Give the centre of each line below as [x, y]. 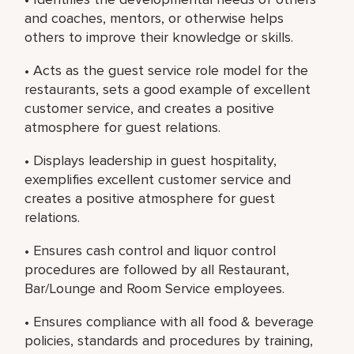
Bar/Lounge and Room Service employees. [155, 288]
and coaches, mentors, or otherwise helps [154, 18]
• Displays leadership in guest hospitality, [151, 160]
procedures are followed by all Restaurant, [157, 269]
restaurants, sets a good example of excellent [168, 89]
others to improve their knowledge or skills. [159, 37]
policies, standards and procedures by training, [169, 340]
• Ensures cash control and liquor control [151, 250]
